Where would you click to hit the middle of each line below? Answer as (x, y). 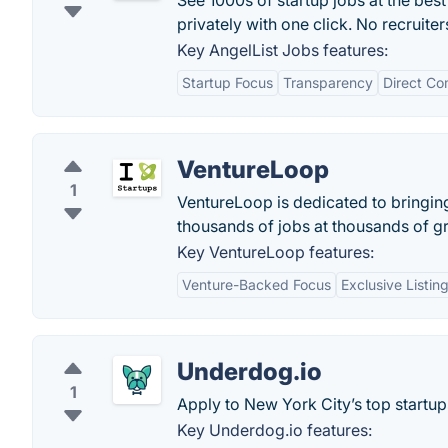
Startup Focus (227, 82)
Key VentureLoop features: (275, 252)
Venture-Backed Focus (256, 284)
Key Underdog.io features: (274, 430)
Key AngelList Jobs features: (282, 50)
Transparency (328, 82)
